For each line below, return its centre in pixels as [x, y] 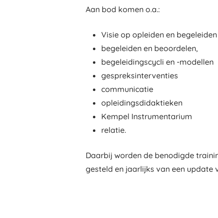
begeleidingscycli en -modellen [157, 62]
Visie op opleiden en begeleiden [159, 35]
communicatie [127, 89]
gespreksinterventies [140, 75]
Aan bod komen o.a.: [123, 9]
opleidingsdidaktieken [142, 103]
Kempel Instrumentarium [147, 116]
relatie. [114, 130]
